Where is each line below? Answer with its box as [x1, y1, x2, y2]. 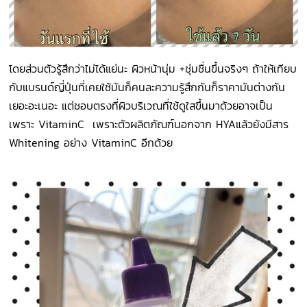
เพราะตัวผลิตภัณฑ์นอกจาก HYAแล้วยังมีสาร [88, 115, 289, 132]
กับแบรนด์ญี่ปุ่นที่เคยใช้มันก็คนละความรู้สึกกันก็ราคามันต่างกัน [9, 78, 286, 95]
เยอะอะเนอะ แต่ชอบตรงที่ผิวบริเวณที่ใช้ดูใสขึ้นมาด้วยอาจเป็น [9, 97, 273, 114]
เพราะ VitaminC [9, 115, 89, 132]
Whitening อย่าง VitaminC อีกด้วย [9, 134, 177, 151]
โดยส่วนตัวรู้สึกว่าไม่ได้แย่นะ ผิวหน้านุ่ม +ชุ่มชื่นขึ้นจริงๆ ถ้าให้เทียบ [9, 60, 297, 77]
